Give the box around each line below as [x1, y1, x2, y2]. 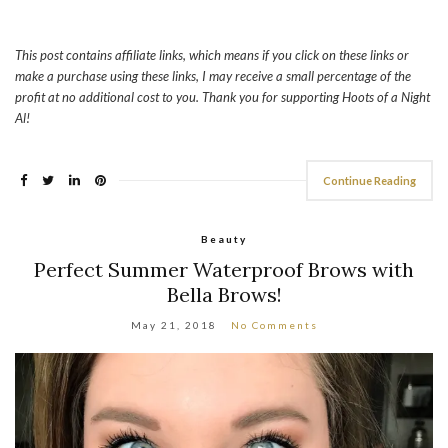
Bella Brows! [166, 282, 282, 308]
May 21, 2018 [130, 319, 217, 332]
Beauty [201, 233, 247, 246]
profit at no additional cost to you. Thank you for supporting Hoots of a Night [15, 89, 430, 106]
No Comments [230, 319, 318, 332]
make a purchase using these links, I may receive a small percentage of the [15, 68, 411, 85]
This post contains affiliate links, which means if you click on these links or [15, 47, 409, 64]
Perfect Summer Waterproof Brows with [34, 257, 414, 283]
